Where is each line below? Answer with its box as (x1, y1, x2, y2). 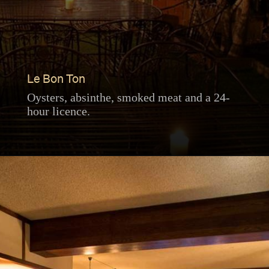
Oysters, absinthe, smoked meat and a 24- (26, 91, 230, 104)
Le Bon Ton (26, 73, 85, 85)
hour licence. (26, 104, 90, 118)
